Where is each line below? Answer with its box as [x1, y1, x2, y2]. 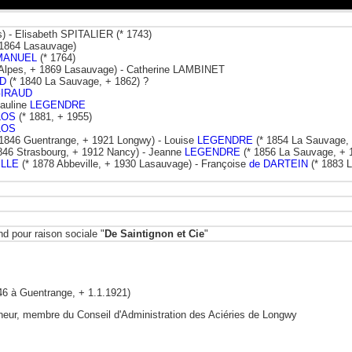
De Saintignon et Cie [104, 227, 204, 240]
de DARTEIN [249, 157, 308, 170]
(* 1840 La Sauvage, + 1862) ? [6, 75, 148, 87]
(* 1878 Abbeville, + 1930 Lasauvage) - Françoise [19, 157, 249, 170]
